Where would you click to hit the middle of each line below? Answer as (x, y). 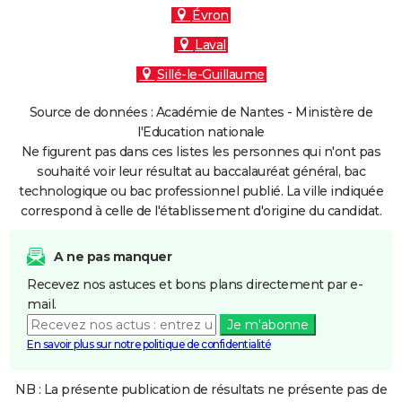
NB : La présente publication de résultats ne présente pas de (201, 389)
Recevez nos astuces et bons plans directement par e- (195, 284)
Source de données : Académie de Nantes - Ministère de (201, 112)
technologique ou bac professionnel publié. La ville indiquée (201, 191)
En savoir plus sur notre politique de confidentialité (149, 344)
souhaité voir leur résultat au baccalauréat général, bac (201, 171)
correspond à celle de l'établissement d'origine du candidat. (201, 211)
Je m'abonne (267, 325)
